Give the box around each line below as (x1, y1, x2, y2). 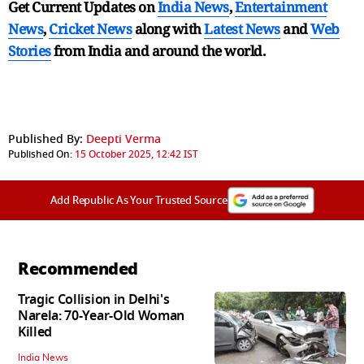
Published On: (8, 146, 72, 162)
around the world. (151, 41, 265, 60)
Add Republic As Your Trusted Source (50, 192, 227, 208)
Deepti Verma (86, 130, 161, 148)
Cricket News (49, 19, 132, 38)
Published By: (8, 130, 83, 148)
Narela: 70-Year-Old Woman (18, 305, 184, 326)
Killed (18, 322, 53, 342)
